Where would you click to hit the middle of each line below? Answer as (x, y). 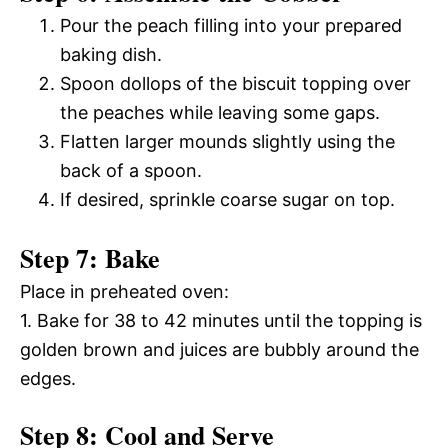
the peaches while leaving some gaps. (220, 112)
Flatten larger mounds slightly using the (227, 141)
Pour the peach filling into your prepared (231, 25)
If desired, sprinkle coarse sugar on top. (227, 199)
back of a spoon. (131, 170)
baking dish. (111, 54)
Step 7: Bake (90, 257)
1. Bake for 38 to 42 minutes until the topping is (221, 320)
